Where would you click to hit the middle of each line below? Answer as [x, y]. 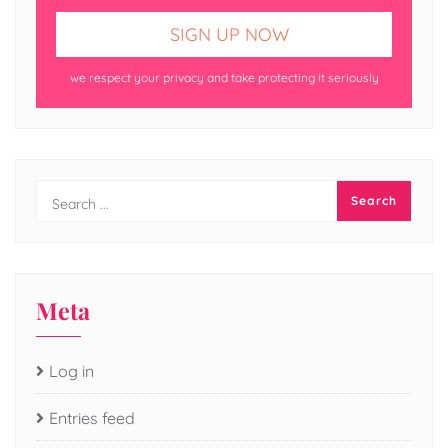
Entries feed [92, 418]
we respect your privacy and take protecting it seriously [224, 78]
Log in [71, 371]
